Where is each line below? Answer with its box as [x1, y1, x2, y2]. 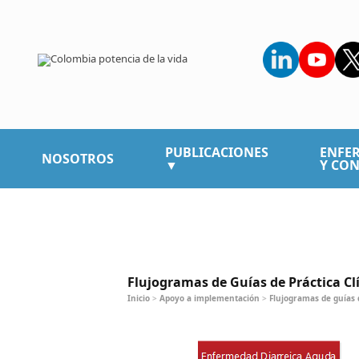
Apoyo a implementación [159, 292, 260, 304]
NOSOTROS [41, 149, 114, 167]
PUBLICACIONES [164, 143, 268, 161]
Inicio [127, 292, 150, 304]
